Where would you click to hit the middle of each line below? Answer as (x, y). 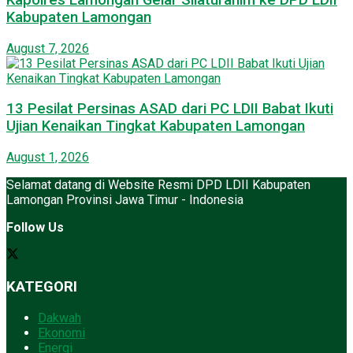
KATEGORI (42, 286)
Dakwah (59, 318)
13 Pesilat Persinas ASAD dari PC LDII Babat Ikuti (170, 109)
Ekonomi (61, 333)
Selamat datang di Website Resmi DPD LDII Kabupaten (158, 185)
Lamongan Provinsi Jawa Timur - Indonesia (125, 200)
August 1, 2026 (48, 158)
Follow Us (35, 228)
